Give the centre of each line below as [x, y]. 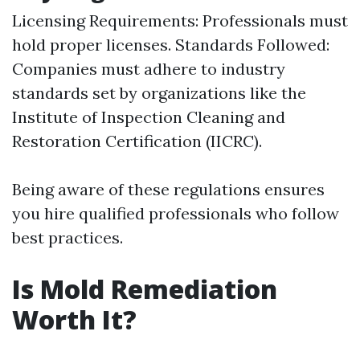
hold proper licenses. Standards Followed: [171, 45]
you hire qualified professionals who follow [176, 213]
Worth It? [74, 319]
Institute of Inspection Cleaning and [149, 117]
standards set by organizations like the [159, 93]
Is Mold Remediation [145, 289]
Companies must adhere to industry [149, 69]
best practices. [67, 237]
